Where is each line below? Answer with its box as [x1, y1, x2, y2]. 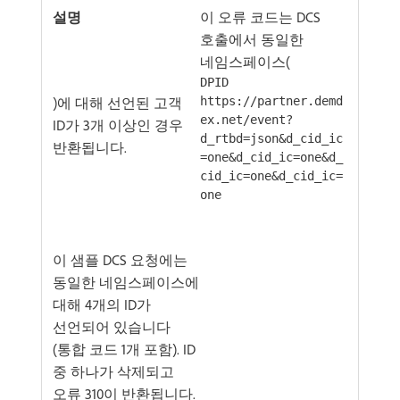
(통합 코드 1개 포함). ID [53, 340, 196, 358]
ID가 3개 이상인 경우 [53, 116, 183, 134]
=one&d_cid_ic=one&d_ [200, 150, 343, 164]
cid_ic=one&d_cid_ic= [200, 169, 343, 183]
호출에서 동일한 [200, 30, 304, 48]
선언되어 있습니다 [53, 318, 171, 336]
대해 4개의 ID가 [53, 296, 151, 313]
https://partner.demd [200, 94, 343, 108]
